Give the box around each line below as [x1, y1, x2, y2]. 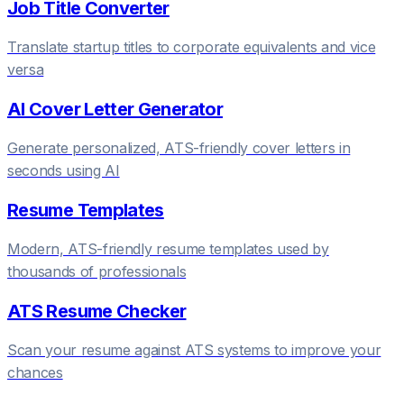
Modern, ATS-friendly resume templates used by [7, 239, 329, 258]
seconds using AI [7, 161, 120, 179]
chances [7, 363, 63, 381]
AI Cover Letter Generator [7, 97, 223, 120]
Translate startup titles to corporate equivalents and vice [7, 37, 376, 56]
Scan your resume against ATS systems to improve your [7, 340, 381, 359]
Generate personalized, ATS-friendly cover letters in [7, 138, 351, 157]
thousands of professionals [7, 262, 187, 280]
